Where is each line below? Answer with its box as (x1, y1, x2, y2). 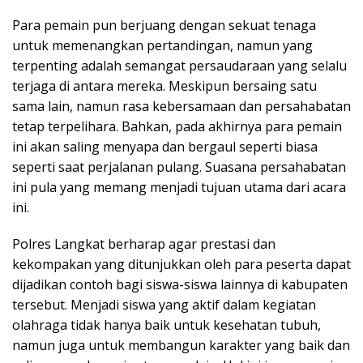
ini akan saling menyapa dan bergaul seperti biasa (12, 138, 318, 156)
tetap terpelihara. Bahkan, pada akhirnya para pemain (12, 117, 342, 135)
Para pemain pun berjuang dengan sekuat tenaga (12, 16, 316, 34)
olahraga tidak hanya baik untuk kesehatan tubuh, (12, 316, 321, 334)
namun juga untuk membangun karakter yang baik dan (12, 336, 350, 354)
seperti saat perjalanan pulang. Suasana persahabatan (12, 158, 346, 176)
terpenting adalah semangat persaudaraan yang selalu (12, 57, 347, 75)
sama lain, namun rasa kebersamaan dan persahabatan (12, 97, 351, 115)
